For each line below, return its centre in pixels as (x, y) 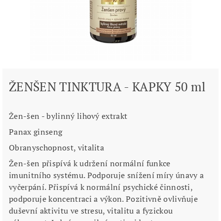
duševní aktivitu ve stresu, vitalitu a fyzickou (91, 210)
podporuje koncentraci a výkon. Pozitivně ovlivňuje (104, 199)
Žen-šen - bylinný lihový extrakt (69, 116)
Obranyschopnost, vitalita (57, 147)
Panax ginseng (36, 131)
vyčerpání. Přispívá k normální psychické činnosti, (101, 187)
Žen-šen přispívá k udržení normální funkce (90, 163)
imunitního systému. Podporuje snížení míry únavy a (107, 175)
